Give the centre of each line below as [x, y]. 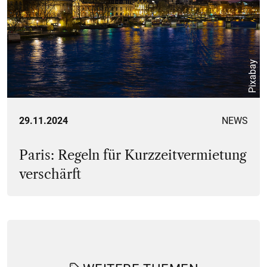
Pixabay [252, 76]
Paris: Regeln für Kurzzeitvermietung [133, 155]
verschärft [50, 174]
